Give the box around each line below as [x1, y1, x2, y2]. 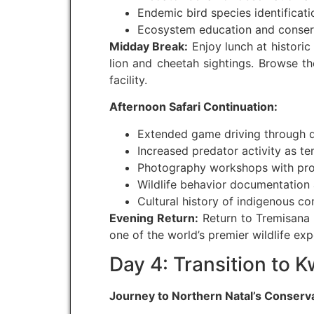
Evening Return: [109, 210, 198, 225]
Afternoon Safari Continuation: [109, 100, 278, 114]
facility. [109, 73, 147, 88]
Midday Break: [109, 39, 189, 54]
